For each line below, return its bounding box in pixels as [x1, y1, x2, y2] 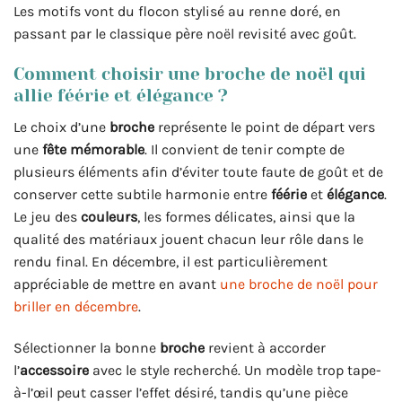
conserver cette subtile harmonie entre [13, 185, 271, 203]
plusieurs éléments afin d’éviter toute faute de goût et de [13, 162, 383, 180]
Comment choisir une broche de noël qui [13, 64, 366, 85]
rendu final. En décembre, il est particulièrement [13, 252, 328, 270]
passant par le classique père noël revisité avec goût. [13, 25, 356, 43]
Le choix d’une [13, 118, 109, 135]
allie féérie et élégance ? [13, 85, 228, 107]
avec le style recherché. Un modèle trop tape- [89, 361, 381, 379]
